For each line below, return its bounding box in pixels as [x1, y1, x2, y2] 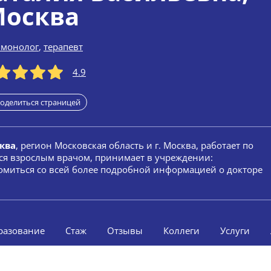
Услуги [220, 224, 250, 237]
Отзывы [107, 224, 143, 237]
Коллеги [163, 224, 200, 237]
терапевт [44, 41, 83, 53]
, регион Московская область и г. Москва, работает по [16, 139, 253, 151]
